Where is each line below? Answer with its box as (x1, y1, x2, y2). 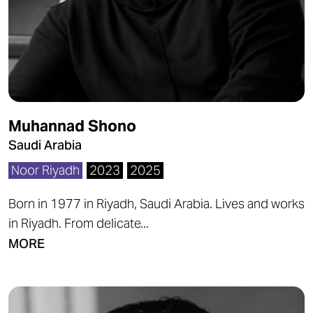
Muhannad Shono (8, 116, 136, 136)
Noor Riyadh (11, 162, 80, 178)
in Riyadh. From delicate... (8, 215, 149, 231)
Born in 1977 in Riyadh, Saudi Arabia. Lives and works (8, 196, 305, 212)
